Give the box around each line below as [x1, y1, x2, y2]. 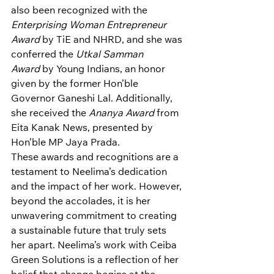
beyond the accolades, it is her [11, 197, 153, 207]
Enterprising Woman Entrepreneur [11, 21, 169, 31]
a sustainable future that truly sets [11, 226, 169, 237]
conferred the [11, 50, 76, 61]
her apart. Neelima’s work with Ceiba [11, 241, 179, 251]
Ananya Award [89, 109, 154, 119]
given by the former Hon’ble [11, 80, 141, 90]
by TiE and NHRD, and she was [40, 35, 185, 46]
